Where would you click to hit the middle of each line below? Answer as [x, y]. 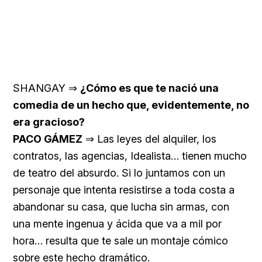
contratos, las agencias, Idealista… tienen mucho [130, 156]
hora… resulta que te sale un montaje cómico [120, 240]
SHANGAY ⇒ [46, 88]
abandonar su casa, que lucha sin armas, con [121, 206]
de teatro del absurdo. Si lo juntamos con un [119, 173]
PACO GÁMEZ [48, 139]
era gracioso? [49, 122]
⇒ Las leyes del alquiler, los [149, 139]
